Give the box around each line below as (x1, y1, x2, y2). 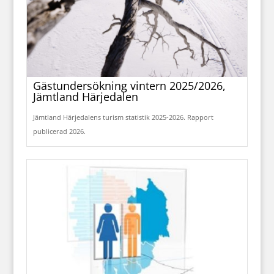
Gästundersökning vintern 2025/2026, (32, 78, 226, 93)
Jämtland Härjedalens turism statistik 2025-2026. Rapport (32, 112, 213, 122)
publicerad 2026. (32, 126, 86, 136)
